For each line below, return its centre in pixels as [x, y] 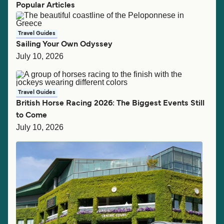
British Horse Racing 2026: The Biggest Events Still [110, 103]
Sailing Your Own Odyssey [64, 44]
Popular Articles [45, 5]
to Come [31, 115]
